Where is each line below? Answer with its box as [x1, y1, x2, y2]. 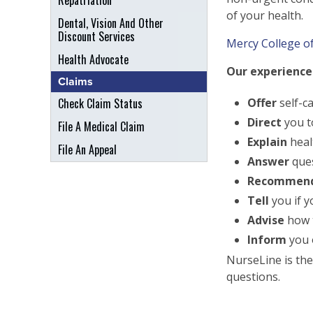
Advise [247, 212, 284, 228]
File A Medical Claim [58, 118, 145, 135]
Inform [247, 232, 286, 247]
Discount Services [58, 28, 135, 45]
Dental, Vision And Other [58, 15, 163, 31]
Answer [247, 154, 289, 169]
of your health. [226, 8, 303, 23]
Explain [247, 134, 287, 150]
